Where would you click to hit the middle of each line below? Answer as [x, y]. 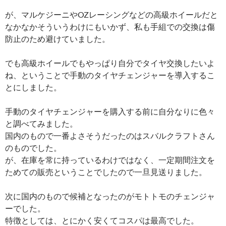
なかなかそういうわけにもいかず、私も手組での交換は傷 [110, 26]
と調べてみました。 [41, 123]
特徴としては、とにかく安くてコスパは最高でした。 [102, 220]
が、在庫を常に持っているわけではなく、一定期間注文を [110, 160]
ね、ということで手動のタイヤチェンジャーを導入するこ [110, 75]
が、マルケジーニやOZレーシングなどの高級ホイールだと [111, 14]
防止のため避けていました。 [58, 39]
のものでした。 [33, 148]
